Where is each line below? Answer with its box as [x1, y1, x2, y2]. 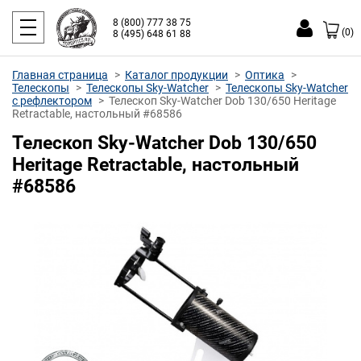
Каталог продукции [125, 68, 228, 81]
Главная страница [12, 68, 108, 81]
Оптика [245, 68, 284, 81]
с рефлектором [12, 94, 92, 107]
